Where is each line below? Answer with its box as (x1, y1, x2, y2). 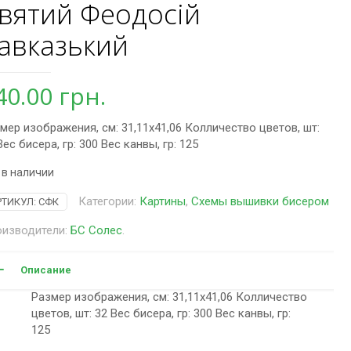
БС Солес (70, 223, 122, 237)
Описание (20, 264, 71, 276)
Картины (139, 194, 186, 208)
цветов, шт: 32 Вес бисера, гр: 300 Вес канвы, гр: (31, 306, 291, 320)
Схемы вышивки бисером (190, 194, 329, 208)
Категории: (78, 194, 139, 208)
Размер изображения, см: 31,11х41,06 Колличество (31, 290, 307, 304)
